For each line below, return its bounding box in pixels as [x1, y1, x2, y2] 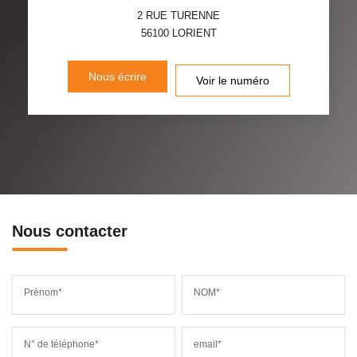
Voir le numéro [195, 73, 269, 87]
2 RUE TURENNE [137, 9, 220, 22]
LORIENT [171, 26, 217, 39]
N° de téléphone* [24, 338, 99, 350]
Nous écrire [88, 69, 147, 83]
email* [194, 338, 222, 350]
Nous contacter [12, 222, 127, 240]
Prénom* [24, 286, 62, 298]
